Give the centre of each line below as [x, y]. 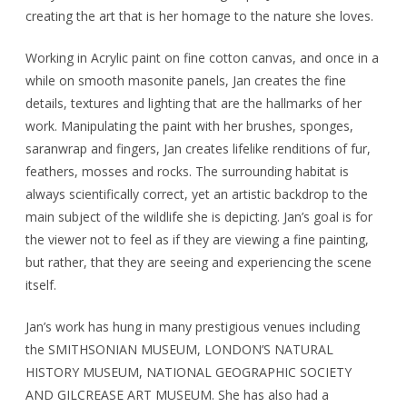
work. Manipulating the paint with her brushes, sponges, [189, 126]
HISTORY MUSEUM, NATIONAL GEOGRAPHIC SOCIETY [189, 372]
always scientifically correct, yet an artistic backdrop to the [197, 194]
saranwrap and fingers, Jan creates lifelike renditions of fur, [198, 149]
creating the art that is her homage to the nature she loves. [199, 16]
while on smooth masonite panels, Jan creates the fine [186, 80]
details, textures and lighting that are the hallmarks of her [194, 103]
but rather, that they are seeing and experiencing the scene [199, 262]
